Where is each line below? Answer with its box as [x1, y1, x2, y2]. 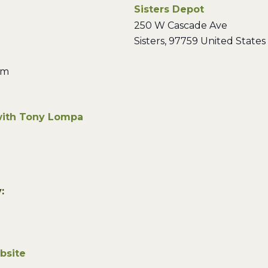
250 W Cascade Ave [134, 20, 227, 31]
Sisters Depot [134, 4, 204, 15]
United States [200, 35, 266, 47]
